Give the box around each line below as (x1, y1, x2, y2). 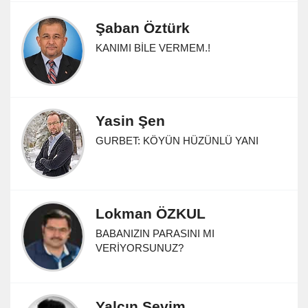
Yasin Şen (96, 112, 165, 129)
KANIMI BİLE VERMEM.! (96, 41, 210, 54)
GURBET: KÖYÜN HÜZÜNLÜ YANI (96, 134, 258, 146)
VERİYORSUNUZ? (96, 241, 184, 254)
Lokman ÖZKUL (96, 205, 206, 221)
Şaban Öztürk (96, 19, 190, 36)
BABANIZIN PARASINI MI (96, 227, 214, 239)
